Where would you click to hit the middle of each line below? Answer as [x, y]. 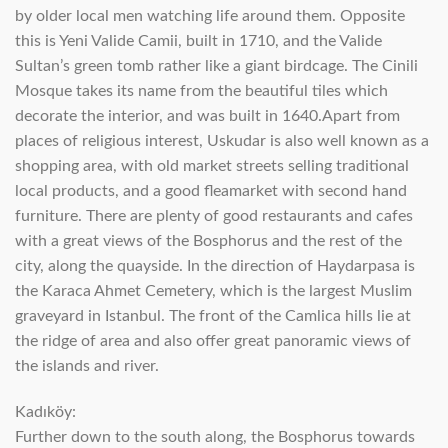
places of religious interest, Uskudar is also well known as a [222, 140]
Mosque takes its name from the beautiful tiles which [201, 90]
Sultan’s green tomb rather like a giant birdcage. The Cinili [216, 65]
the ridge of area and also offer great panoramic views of [213, 340]
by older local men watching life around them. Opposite [210, 15]
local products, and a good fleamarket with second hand [211, 190]
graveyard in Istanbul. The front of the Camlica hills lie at [213, 315]
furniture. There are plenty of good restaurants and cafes [214, 215]
